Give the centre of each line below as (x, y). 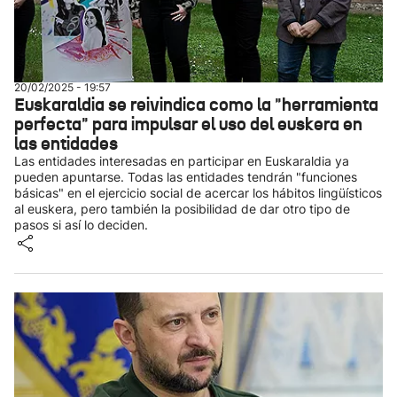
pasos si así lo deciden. (81, 225)
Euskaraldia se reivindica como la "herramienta (196, 105)
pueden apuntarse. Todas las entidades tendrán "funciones (186, 177)
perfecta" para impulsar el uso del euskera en (188, 124)
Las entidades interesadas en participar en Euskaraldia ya (182, 161)
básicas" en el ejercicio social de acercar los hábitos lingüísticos (198, 193)
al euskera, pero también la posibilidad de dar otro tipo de (182, 209)
